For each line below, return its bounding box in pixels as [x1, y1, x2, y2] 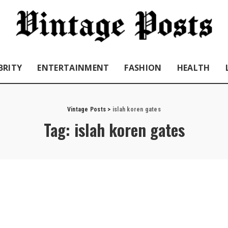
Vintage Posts [67, 105, 106, 113]
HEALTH [177, 62, 210, 73]
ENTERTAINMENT [37, 62, 109, 73]
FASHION [124, 62, 162, 73]
